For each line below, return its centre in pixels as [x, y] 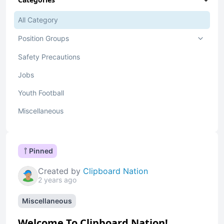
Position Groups [43, 38]
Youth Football [41, 93]
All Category [38, 20]
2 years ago [57, 180]
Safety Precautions [49, 57]
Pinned [41, 151]
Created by [60, 171]
